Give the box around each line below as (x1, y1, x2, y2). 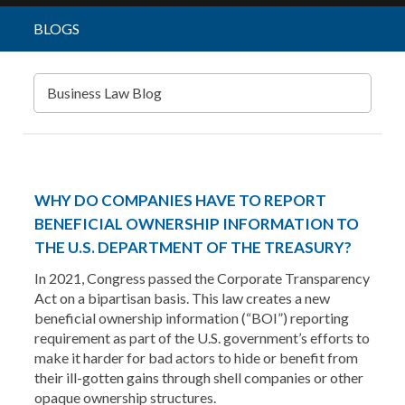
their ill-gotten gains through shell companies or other (33, 369, 363, 386)
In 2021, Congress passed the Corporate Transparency (33, 269, 370, 287)
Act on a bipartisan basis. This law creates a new (33, 289, 330, 306)
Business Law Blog (46, 84, 162, 101)
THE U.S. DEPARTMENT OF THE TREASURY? (33, 238, 352, 257)
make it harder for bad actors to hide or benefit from (33, 349, 358, 366)
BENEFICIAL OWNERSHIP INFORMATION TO (33, 214, 359, 233)
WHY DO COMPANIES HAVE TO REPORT (33, 191, 326, 210)
